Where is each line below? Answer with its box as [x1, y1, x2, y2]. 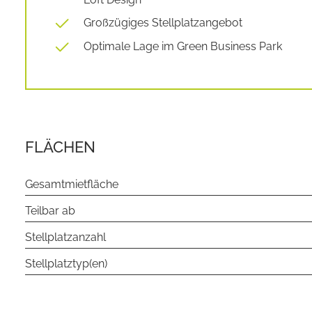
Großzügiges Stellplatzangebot [84, 16, 242, 29]
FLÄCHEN [25, 138, 95, 156]
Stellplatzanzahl [25, 231, 106, 244]
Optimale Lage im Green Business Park [84, 40, 282, 53]
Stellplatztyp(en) [25, 257, 107, 270]
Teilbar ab [25, 204, 75, 217]
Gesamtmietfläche [25, 178, 118, 191]
